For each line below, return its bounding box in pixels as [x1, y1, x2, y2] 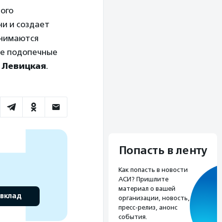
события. [118, 213, 147, 221]
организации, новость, [118, 194, 190, 202]
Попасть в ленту [118, 144, 207, 158]
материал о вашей [118, 185, 175, 193]
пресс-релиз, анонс [118, 204, 177, 212]
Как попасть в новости [118, 166, 188, 174]
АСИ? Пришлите [118, 175, 168, 183]
